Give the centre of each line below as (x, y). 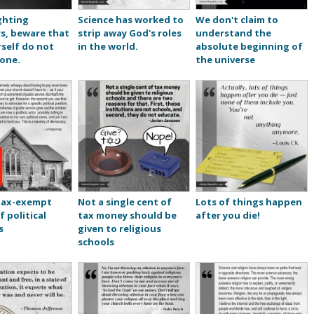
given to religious (119, 229)
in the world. (108, 47)
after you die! (227, 216)
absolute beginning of (249, 47)
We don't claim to (237, 20)
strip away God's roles (129, 33)
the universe (225, 60)
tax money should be (127, 216)
